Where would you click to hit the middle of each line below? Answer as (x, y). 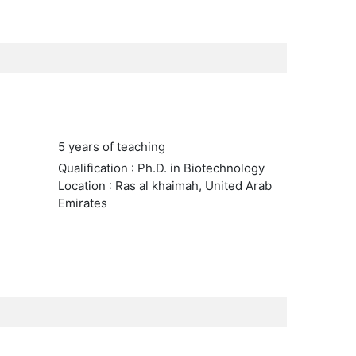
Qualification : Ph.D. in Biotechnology (161, 168)
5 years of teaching (111, 147)
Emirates (82, 203)
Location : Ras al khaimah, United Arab (164, 186)
